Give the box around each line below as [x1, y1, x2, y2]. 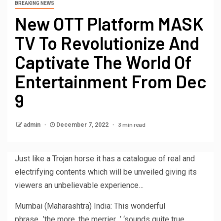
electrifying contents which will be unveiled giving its [15, 167, 197, 177]
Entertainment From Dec [15, 70, 206, 92]
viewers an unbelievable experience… [15, 180, 144, 190]
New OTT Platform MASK [15, 12, 204, 34]
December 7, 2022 [55, 121, 110, 128]
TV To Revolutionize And [15, 32, 199, 53]
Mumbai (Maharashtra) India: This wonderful [15, 201, 165, 211]
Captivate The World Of [15, 51, 191, 73]
